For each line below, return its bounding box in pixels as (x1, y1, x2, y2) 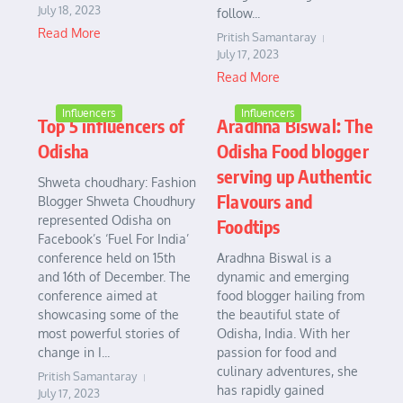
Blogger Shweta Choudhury (38, 193, 195, 210)
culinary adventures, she (217, 363, 358, 380)
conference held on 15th (38, 250, 175, 266)
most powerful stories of (38, 326, 180, 342)
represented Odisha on (38, 212, 171, 228)
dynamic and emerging (217, 269, 349, 285)
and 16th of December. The (38, 269, 191, 285)
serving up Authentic (217, 165, 372, 188)
